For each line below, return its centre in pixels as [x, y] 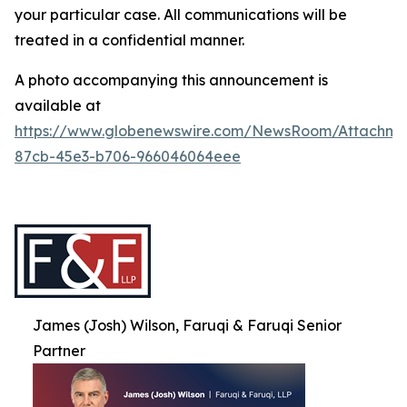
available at [58, 106]
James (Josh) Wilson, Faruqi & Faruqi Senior [187, 326]
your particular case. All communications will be [181, 15]
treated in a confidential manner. [129, 40]
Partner [59, 351]
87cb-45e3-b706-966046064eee [128, 157]
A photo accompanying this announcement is [171, 80]
